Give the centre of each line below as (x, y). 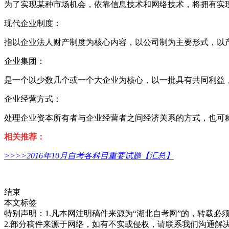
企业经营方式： (33, 99)
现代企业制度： (33, 24)
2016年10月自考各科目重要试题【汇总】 (100, 156)
